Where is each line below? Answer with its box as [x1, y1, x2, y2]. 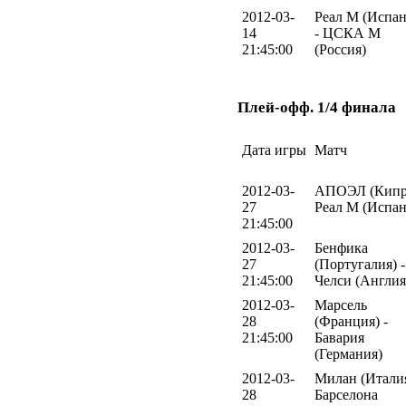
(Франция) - [314, 313, 388, 329]
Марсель [314, 296, 367, 313]
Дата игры [242, 141, 306, 158]
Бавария [314, 329, 364, 345]
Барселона [314, 386, 378, 402]
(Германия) [314, 345, 382, 362]
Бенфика [314, 239, 368, 256]
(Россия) [314, 42, 366, 58]
